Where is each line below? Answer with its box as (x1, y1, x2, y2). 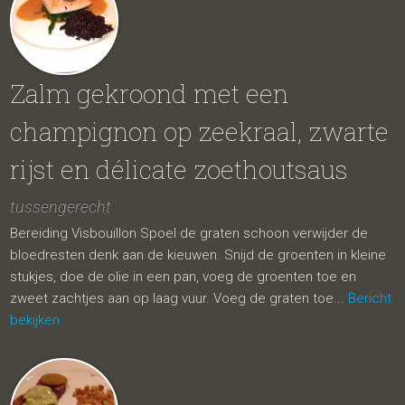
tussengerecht (10, 197, 112, 216)
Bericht (348, 290, 392, 306)
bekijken (10, 312, 61, 328)
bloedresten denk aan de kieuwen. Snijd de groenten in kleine (10, 247, 387, 263)
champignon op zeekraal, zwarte (10, 115, 390, 148)
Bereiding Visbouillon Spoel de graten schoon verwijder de (10, 225, 369, 241)
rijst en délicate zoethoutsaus (10, 153, 349, 186)
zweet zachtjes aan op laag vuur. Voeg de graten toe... (10, 290, 349, 306)
